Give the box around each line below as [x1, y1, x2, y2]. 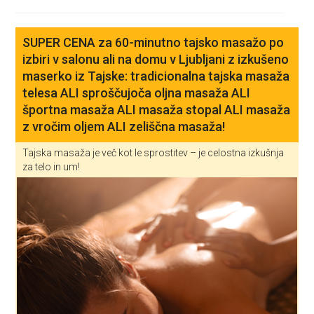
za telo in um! [22, 161, 81, 172]
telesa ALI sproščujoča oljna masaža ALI [22, 86, 251, 100]
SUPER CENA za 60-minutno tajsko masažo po [22, 35, 285, 50]
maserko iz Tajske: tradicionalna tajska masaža [22, 69, 290, 83]
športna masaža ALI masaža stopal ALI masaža [22, 102, 291, 117]
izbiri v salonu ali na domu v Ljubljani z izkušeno [22, 52, 289, 67]
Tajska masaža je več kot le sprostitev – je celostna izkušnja [22, 147, 285, 158]
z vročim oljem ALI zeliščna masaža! [22, 119, 226, 134]
